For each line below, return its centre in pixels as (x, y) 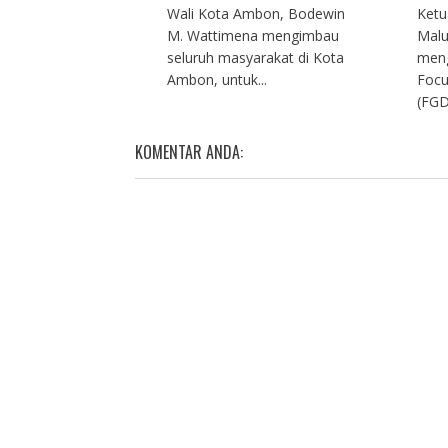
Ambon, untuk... (216, 79)
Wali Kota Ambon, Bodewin (255, 13)
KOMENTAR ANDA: (188, 151)
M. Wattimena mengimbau (252, 35)
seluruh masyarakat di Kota (255, 57)
